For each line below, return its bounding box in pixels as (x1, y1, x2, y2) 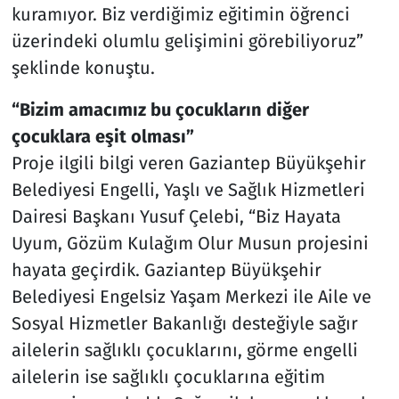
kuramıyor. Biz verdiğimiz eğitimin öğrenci (11, 3, 350, 25)
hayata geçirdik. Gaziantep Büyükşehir (11, 258, 322, 281)
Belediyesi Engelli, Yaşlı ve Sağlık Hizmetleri (11, 178, 365, 200)
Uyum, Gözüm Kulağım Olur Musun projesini (11, 232, 369, 254)
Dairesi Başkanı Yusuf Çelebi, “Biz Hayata (11, 205, 341, 227)
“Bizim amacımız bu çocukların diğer (11, 98, 309, 120)
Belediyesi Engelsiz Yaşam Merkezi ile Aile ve (11, 285, 371, 307)
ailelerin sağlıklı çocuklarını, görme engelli (11, 338, 358, 361)
